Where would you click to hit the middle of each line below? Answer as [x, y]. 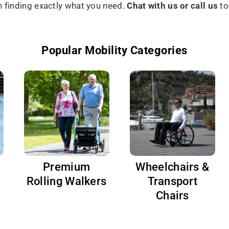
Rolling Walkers [66, 181]
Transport [173, 181]
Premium [67, 167]
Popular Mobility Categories [114, 50]
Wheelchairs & [173, 167]
